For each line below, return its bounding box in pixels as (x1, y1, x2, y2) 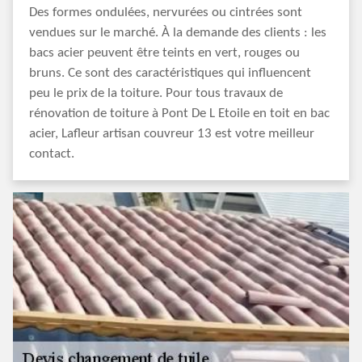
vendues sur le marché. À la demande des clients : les (29, 26, 326, 40)
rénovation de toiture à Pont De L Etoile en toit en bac (29, 107, 330, 120)
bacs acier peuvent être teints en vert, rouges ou (29, 46, 300, 60)
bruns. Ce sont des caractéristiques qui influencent (29, 66, 311, 80)
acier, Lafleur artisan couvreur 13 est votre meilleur (29, 127, 314, 141)
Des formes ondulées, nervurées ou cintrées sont (29, 6, 302, 19)
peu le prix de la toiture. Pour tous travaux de (29, 86, 283, 100)
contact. (29, 147, 74, 161)
